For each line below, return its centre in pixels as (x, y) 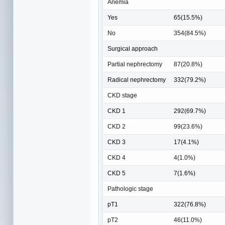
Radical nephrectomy (137, 80)
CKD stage (122, 96)
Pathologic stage (130, 189)
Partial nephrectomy (135, 65)
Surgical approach (133, 49)
